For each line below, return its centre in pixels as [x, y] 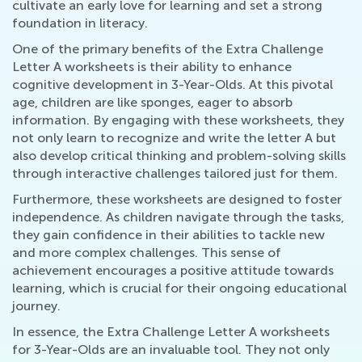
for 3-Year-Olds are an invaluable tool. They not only [171, 349]
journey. [36, 306]
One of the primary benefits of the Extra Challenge [168, 49]
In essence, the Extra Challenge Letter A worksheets [171, 332]
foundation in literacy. [80, 23]
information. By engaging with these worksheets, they [178, 120]
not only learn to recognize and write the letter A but [174, 138]
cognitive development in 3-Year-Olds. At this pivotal [173, 84]
